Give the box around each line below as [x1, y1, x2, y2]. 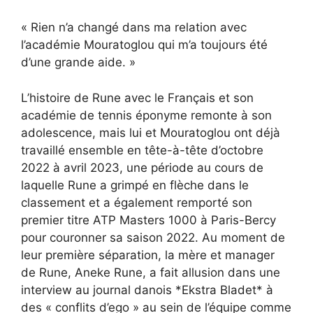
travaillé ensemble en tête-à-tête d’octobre [21, 143, 263, 157]
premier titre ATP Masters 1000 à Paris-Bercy [21, 212, 276, 227]
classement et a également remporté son [21, 195, 252, 210]
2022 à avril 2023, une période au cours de [21, 160, 263, 175]
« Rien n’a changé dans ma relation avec [21, 20, 247, 35]
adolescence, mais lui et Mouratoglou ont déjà [21, 125, 280, 140]
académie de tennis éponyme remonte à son [21, 108, 272, 122]
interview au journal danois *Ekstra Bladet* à [21, 282, 273, 297]
